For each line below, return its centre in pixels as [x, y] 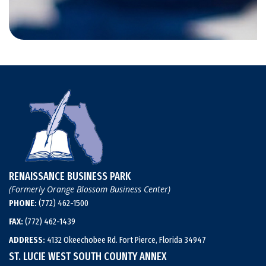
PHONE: [23, 203]
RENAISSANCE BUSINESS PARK [70, 176]
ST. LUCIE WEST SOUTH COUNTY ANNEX [88, 256]
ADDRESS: [27, 240]
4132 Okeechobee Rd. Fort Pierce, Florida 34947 [126, 240]
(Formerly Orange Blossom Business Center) [90, 189]
